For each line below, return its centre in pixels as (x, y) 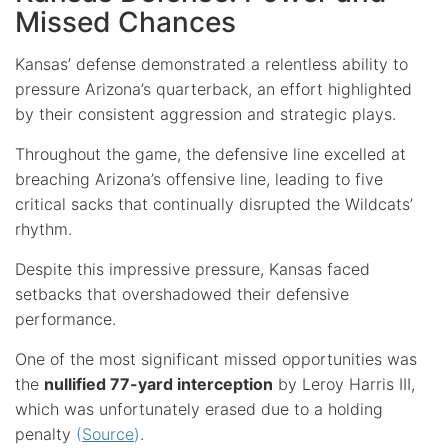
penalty (45, 433)
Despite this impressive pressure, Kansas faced (192, 268)
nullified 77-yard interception (158, 383)
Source (108, 433)
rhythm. (43, 228)
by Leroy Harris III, (344, 383)
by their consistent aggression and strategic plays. (205, 113)
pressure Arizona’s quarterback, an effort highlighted (213, 88)
